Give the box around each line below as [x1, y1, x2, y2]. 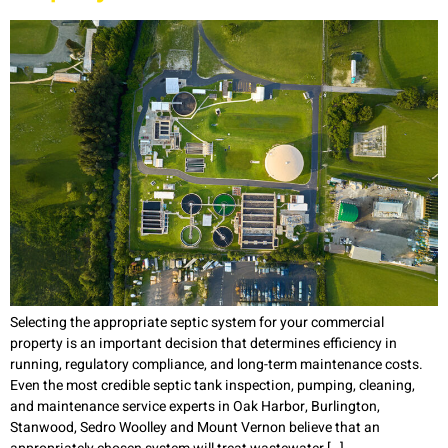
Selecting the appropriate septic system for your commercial [10, 311, 384, 333]
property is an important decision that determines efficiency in [10, 332, 397, 354]
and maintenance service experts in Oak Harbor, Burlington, [10, 395, 380, 417]
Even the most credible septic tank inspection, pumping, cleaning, [10, 374, 415, 396]
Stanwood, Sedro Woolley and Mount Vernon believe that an [10, 416, 380, 438]
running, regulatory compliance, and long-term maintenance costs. [10, 353, 423, 375]
